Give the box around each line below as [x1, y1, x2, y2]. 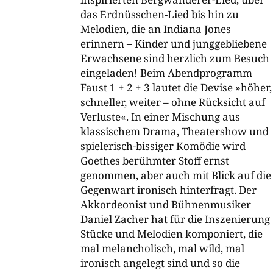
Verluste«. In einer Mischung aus [80, 110, 240, 124]
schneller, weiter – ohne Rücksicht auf [80, 95, 265, 110]
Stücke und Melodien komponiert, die [80, 227, 263, 241]
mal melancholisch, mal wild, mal [80, 241, 244, 256]
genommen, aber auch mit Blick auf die [80, 168, 271, 183]
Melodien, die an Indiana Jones [80, 22, 231, 37]
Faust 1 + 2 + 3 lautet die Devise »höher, [80, 80, 272, 95]
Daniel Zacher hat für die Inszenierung [80, 212, 270, 227]
